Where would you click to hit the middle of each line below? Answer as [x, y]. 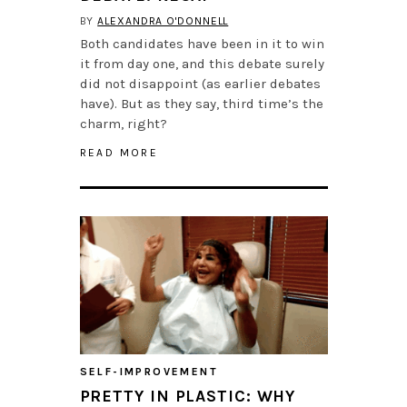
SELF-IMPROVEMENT [149, 372]
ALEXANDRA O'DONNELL [163, 21]
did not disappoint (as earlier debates [200, 84]
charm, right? [123, 124]
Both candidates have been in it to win [202, 44]
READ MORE [119, 153]
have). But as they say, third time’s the [201, 104]
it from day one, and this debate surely [202, 64]
